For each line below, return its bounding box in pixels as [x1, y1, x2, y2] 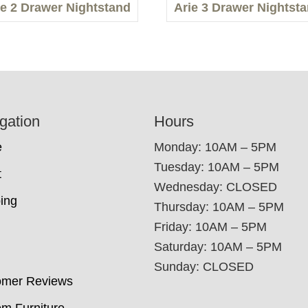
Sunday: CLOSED [154, 260, 254, 274]
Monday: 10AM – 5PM [154, 140, 276, 155]
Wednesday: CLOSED [154, 180, 277, 195]
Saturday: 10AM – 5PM [154, 240, 282, 254]
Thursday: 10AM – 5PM [154, 200, 284, 214]
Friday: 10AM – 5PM [154, 220, 267, 234]
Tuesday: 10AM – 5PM [154, 160, 279, 175]
